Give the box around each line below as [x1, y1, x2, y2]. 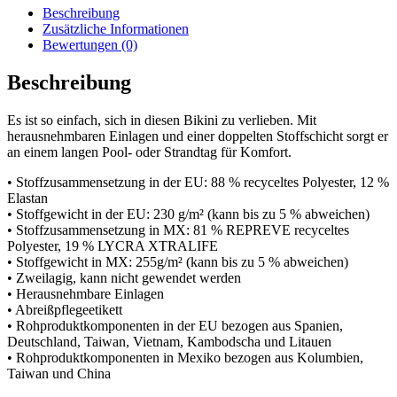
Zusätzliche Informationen [43, 20, 189, 36]
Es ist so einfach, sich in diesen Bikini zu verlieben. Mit [7, 112, 316, 128]
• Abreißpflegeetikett [7, 301, 122, 317]
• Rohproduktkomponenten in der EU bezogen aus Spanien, [7, 317, 343, 333]
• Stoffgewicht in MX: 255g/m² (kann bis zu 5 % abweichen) [7, 253, 348, 269]
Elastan [7, 190, 48, 206]
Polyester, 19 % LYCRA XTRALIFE [7, 237, 218, 253]
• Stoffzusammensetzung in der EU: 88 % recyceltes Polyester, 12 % [7, 174, 389, 190]
